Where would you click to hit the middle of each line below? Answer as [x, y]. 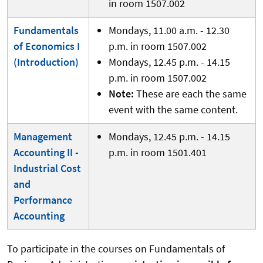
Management [43, 136]
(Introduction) [46, 62]
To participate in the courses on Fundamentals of [116, 248]
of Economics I [47, 46]
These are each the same [191, 93]
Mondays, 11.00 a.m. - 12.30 [169, 30]
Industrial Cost [47, 168]
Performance [43, 200]
